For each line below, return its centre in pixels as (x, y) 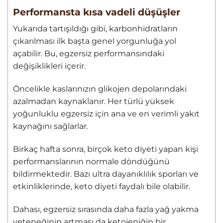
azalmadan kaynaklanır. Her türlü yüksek (94, 101)
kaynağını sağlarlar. (51, 126)
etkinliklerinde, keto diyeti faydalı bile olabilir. (102, 186)
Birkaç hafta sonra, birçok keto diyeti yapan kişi (106, 149)
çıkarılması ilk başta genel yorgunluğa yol (95, 41)
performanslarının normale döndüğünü (91, 161)
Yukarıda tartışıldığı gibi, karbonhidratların (95, 29)
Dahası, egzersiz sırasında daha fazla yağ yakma (106, 209)
